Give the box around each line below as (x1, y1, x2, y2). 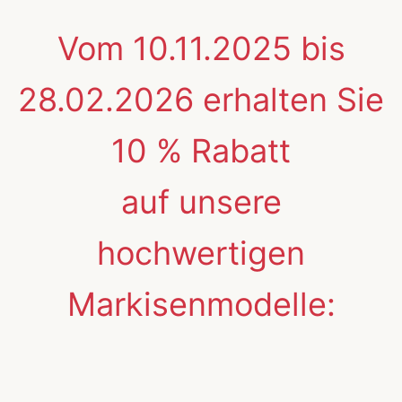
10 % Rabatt (111, 130, 291, 170)
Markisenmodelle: (66, 284, 336, 324)
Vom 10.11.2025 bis (57, 28, 345, 68)
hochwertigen (97, 232, 305, 273)
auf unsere (120, 181, 282, 222)
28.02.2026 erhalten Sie (18, 79, 384, 119)
